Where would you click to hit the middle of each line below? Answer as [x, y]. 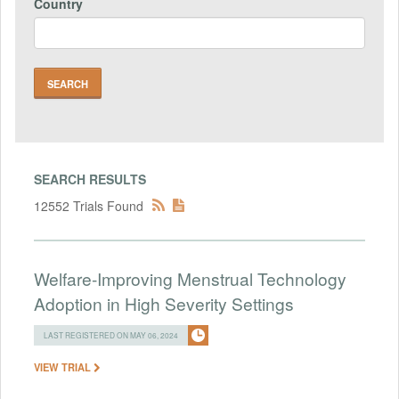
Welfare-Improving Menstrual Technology [190, 278]
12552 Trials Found [89, 205]
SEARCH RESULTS [90, 179]
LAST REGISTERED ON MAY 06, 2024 [111, 334]
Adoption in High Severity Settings [164, 303]
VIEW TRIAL [64, 366]
